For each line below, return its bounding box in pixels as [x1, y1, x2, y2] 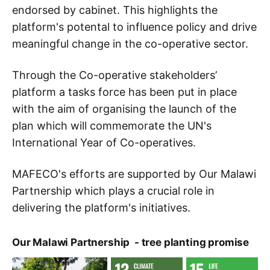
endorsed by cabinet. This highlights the [12, 4, 218, 17]
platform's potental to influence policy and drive [12, 20, 257, 34]
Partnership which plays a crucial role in [12, 184, 215, 198]
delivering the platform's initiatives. [12, 201, 190, 215]
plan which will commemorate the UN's [12, 119, 212, 133]
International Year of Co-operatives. [12, 136, 196, 149]
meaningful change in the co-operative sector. [12, 37, 248, 51]
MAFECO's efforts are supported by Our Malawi [12, 168, 256, 181]
